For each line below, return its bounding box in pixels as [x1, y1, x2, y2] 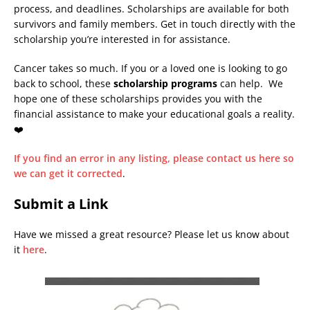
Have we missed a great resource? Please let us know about [14, 227, 289, 241]
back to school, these [14, 76, 113, 90]
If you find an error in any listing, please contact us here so [14, 151, 294, 165]
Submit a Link [14, 194, 108, 213]
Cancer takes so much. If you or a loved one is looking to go [14, 61, 287, 75]
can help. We [217, 76, 283, 90]
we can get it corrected [14, 166, 122, 180]
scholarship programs [113, 76, 217, 90]
